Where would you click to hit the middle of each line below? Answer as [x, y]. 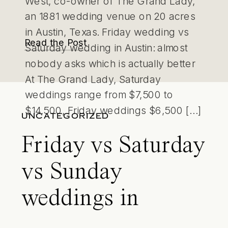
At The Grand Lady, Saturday [93, 79]
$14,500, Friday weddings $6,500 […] [113, 110]
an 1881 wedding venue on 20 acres [110, 16]
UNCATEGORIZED [65, 117]
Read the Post [55, 42]
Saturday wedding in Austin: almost [106, 47]
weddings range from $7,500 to [99, 94]
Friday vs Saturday [113, 146]
